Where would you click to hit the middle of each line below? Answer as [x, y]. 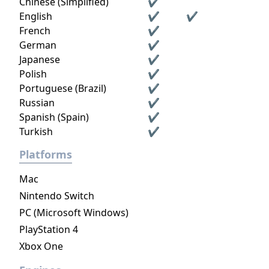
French [35, 31]
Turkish [36, 131]
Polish [33, 74]
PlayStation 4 [49, 229]
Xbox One [41, 246]
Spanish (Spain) [54, 117]
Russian [37, 103]
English [36, 16]
